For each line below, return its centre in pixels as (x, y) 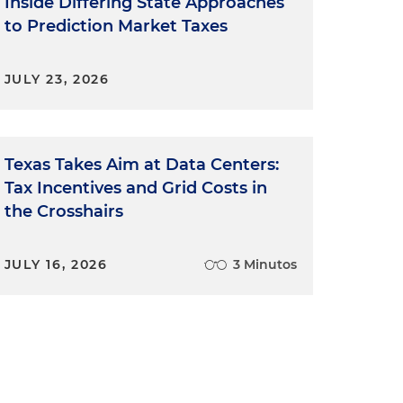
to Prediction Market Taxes (116, 26)
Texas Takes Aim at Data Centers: (141, 164)
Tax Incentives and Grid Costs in (135, 188)
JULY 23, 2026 (57, 79)
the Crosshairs (63, 211)
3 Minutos (264, 264)
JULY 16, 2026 (56, 264)
